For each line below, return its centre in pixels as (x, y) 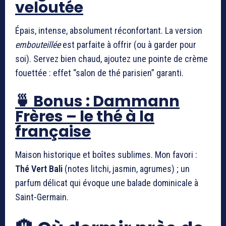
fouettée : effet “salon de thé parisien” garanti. (99, 73)
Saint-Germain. (42, 197)
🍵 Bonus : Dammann (97, 101)
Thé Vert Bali (39, 168)
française (53, 131)
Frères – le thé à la (85, 116)
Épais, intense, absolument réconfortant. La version (109, 30)
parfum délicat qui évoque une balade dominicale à (107, 183)
